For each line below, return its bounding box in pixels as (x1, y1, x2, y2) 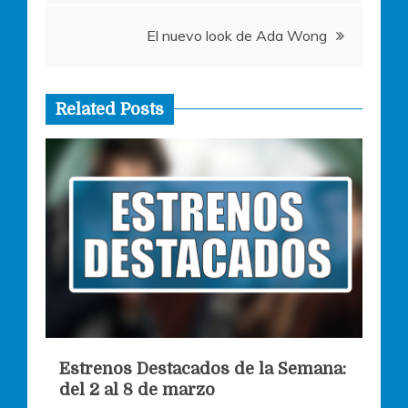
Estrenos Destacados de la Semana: (59, 359, 346, 378)
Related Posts (56, 99, 164, 118)
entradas (45, 46, 166, 81)
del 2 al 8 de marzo (59, 380, 215, 399)
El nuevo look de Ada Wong (147, 25, 327, 45)
